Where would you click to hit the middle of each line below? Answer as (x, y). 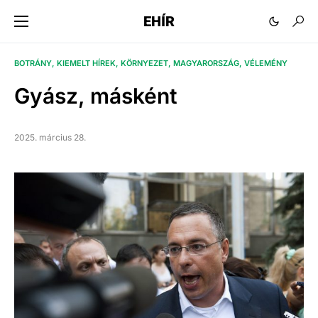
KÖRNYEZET (144, 64)
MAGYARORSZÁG (206, 64)
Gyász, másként (96, 96)
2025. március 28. (50, 138)
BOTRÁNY (33, 64)
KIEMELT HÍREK (86, 64)
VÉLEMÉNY (266, 64)
